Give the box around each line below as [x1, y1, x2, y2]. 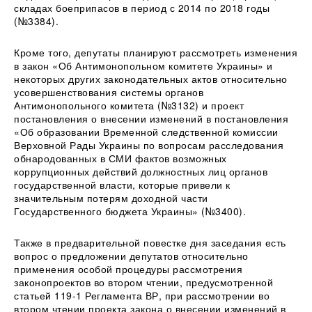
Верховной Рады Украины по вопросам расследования [14, 137, 283, 152]
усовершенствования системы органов [14, 84, 203, 99]
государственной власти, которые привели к [14, 177, 231, 192]
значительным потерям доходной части [14, 190, 208, 205]
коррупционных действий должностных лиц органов [14, 164, 267, 178]
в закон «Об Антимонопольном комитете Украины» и [14, 58, 273, 72]
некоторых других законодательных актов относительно [14, 71, 288, 86]
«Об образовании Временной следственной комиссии [14, 124, 279, 139]
